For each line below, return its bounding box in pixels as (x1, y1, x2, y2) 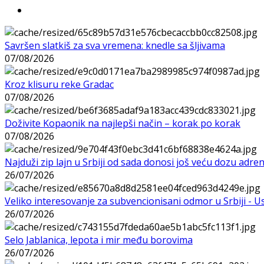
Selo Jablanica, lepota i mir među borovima (5, 233, 193, 246)
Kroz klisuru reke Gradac (5, 77, 114, 91)
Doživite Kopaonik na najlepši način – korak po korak (5, 116, 240, 130)
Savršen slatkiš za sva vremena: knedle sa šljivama (5, 38, 225, 52)
